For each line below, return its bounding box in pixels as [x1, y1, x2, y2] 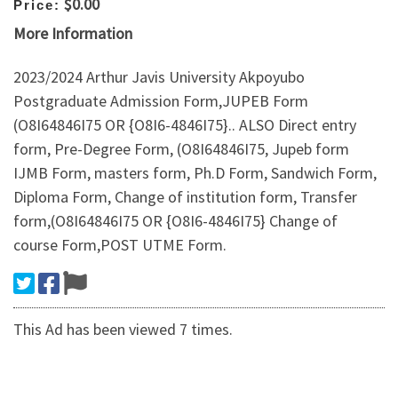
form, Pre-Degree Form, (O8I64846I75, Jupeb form [13, 139, 349, 160]
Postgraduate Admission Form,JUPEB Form [13, 91, 308, 112]
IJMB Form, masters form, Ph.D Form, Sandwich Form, [13, 163, 377, 184]
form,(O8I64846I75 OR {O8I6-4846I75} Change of [13, 211, 338, 232]
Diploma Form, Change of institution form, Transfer [13, 187, 357, 208]
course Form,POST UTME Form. [13, 235, 227, 256]
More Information [13, 22, 132, 44]
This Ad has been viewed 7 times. [13, 319, 233, 340]
